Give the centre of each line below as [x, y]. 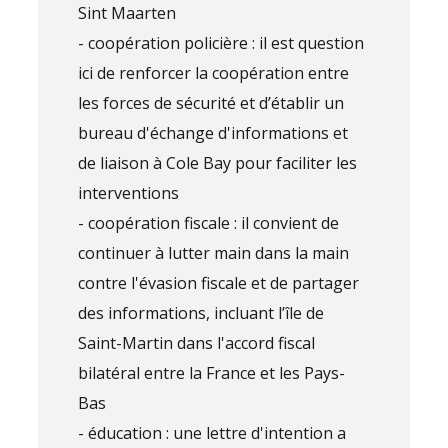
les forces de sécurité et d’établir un [211, 103]
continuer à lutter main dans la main [214, 253]
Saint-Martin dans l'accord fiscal [197, 343]
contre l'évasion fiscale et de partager [219, 283]
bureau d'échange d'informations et [213, 133]
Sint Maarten [127, 13]
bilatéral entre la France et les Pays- [212, 373]
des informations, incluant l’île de [201, 313]
